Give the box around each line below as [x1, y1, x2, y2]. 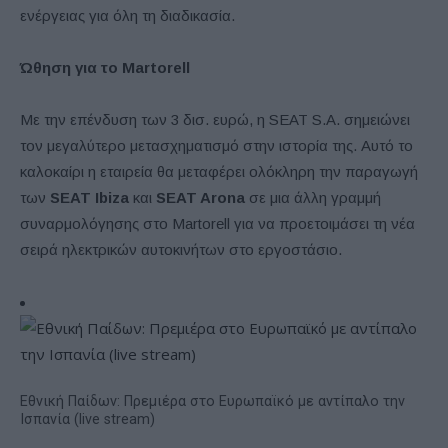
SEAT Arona [156, 188, 245, 206]
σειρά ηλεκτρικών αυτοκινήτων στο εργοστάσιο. [20, 240, 342, 258]
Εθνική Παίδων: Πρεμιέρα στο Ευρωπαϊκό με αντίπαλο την [20, 392, 405, 410]
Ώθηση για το [20, 58, 122, 76]
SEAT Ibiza [50, 188, 129, 206]
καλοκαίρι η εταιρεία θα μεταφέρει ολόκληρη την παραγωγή [20, 162, 418, 180]
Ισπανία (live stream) [20, 410, 155, 428]
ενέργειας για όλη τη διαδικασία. [20, 6, 235, 24]
